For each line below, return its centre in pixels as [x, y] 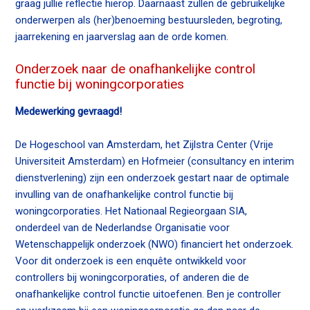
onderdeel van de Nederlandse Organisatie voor [123, 227]
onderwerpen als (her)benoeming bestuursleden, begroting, [149, 20]
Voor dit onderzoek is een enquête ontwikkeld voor [131, 261]
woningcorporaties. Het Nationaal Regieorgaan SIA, [131, 211]
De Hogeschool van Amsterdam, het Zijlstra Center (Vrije [145, 144]
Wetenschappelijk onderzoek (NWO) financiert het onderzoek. [155, 244]
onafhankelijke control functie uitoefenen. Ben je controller [148, 294]
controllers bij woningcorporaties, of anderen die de [133, 277]
